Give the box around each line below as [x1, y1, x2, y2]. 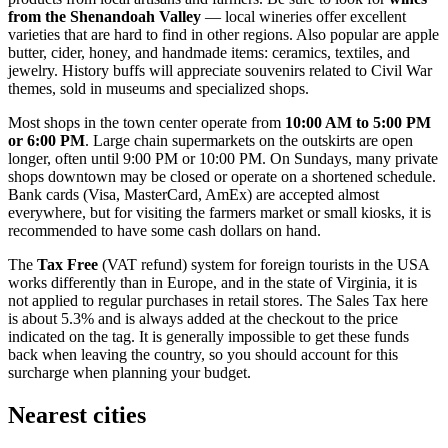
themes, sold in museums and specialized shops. [8, 79, 309, 97]
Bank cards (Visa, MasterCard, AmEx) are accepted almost [8, 185, 379, 203]
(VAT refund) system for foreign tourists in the [98, 255, 397, 273]
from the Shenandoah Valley [8, 7, 201, 25]
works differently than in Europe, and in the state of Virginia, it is [8, 273, 417, 291]
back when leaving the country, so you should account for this [8, 345, 398, 363]
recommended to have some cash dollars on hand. [8, 221, 321, 239]
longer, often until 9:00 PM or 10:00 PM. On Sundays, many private [8, 149, 438, 167]
